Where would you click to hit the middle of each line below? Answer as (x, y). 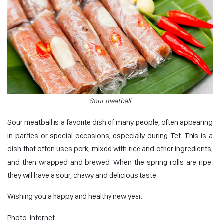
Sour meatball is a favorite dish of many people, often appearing (110, 122)
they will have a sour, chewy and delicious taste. (82, 175)
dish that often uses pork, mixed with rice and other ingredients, (110, 148)
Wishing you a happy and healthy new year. (75, 196)
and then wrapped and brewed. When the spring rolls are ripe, (110, 162)
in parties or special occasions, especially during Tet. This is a (110, 135)
